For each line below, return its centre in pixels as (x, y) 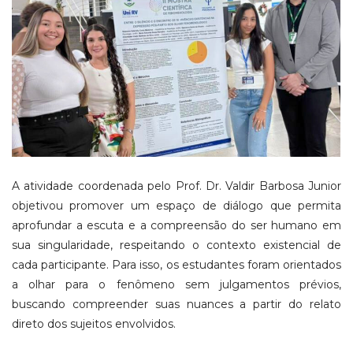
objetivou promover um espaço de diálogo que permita (176, 206)
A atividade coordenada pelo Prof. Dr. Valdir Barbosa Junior (176, 186)
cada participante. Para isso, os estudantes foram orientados (176, 265)
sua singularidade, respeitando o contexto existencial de (176, 245)
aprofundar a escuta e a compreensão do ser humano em (176, 226)
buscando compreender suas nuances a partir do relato (176, 305)
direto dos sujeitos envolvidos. (94, 324)
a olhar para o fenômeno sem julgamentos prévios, (176, 285)
